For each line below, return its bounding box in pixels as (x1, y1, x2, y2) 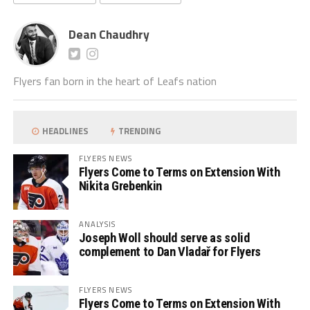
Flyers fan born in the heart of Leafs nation (12, 73, 217, 90)
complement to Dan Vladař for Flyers (78, 244, 261, 259)
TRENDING (116, 124, 161, 138)
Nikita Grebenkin (78, 179, 162, 194)
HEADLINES (40, 124, 89, 138)
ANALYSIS (78, 218, 116, 230)
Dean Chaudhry (68, 25, 149, 44)
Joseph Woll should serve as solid (78, 230, 250, 246)
